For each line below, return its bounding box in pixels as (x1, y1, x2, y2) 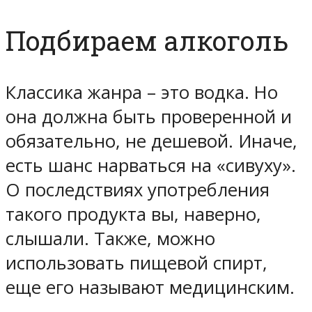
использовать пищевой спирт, (6, 250, 267, 275)
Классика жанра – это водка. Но (6, 79, 278, 104)
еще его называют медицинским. (6, 274, 295, 299)
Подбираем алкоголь (6, 23, 288, 58)
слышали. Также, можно (6, 226, 215, 251)
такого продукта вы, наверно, (6, 201, 261, 226)
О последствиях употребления (6, 177, 270, 202)
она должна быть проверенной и (6, 104, 292, 129)
